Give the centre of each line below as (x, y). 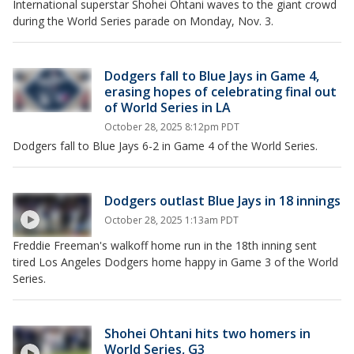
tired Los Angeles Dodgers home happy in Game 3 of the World (175, 262)
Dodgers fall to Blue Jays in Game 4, (212, 76)
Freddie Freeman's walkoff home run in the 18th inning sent (165, 246)
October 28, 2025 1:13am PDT (171, 220)
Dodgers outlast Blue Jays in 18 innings (222, 201)
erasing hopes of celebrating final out (220, 92)
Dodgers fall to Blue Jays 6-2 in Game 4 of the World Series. (165, 146)
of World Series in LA (168, 107)
